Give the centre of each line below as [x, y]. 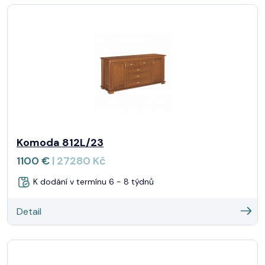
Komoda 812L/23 [60, 142]
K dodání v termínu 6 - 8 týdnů [92, 181]
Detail [29, 211]
